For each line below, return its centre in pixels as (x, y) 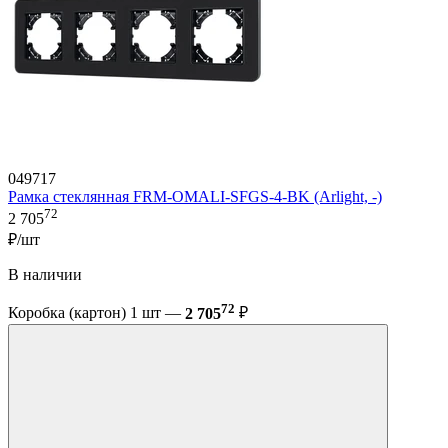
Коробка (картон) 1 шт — (96, 313)
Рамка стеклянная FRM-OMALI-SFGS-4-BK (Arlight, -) (195, 197)
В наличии (45, 275)
